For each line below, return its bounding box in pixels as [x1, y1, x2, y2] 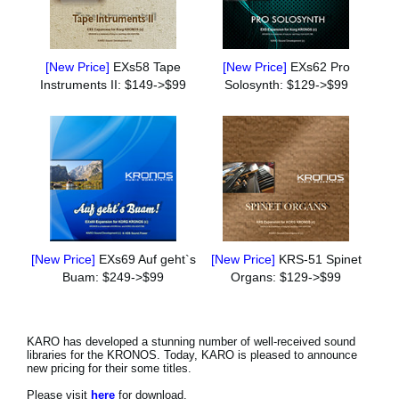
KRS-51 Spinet [278, 252, 362, 267]
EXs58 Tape [113, 59, 181, 74]
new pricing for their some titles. [27, 362, 191, 376]
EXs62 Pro [289, 59, 350, 74]
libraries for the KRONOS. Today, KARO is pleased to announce [27, 348, 357, 362]
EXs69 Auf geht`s [98, 252, 196, 267]
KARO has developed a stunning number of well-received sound [27, 335, 355, 349]
